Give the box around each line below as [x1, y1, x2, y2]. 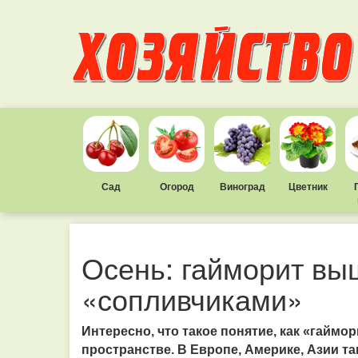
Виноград [219, 179, 265, 193]
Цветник [288, 179, 328, 193]
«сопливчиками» [82, 278, 303, 319]
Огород [159, 179, 194, 193]
